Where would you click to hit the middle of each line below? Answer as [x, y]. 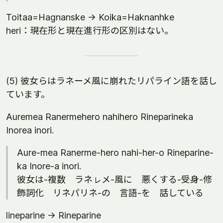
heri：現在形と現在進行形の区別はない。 [90, 31]
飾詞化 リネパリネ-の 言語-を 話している [110, 193]
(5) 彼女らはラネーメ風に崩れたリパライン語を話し [111, 81]
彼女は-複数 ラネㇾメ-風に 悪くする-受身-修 [114, 179]
